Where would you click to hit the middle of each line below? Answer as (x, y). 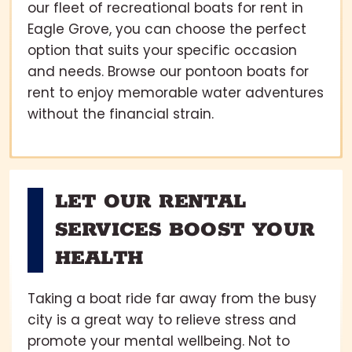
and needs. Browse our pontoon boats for (168, 71)
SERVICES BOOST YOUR (185, 230)
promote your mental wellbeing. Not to (159, 341)
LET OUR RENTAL (151, 202)
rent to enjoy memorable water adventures (176, 92)
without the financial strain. (121, 114)
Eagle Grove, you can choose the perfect (167, 29)
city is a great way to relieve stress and (162, 319)
